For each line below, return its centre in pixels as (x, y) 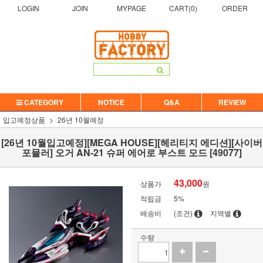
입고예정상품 (24, 119)
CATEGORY (43, 102)
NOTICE (111, 102)
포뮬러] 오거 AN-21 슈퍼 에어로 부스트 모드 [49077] (131, 152)
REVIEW (232, 102)
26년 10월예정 (81, 119)
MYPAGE (131, 8)
